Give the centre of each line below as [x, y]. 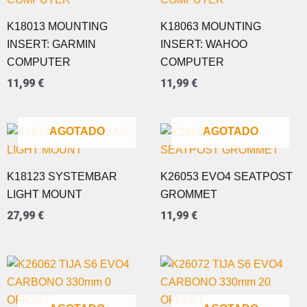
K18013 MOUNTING [57, 27]
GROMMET [189, 194]
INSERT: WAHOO [204, 45]
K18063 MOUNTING [211, 27]
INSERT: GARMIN [51, 45]
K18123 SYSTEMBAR [62, 176]
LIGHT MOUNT [45, 194]
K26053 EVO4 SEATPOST [226, 176]
